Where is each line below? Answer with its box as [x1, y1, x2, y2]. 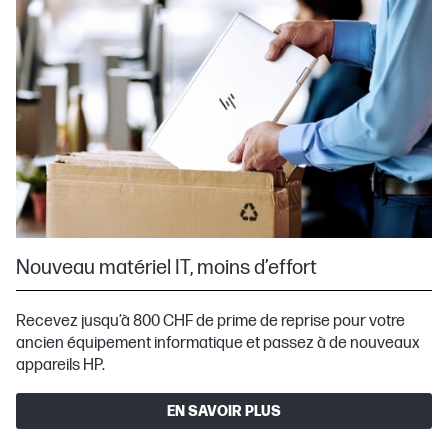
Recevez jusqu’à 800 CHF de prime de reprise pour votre [16, 312, 405, 332]
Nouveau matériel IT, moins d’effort [16, 256, 321, 281]
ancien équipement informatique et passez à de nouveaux [16, 334, 420, 354]
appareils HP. [16, 356, 105, 376]
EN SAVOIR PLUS [167, 402, 281, 420]
